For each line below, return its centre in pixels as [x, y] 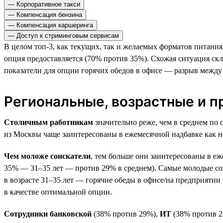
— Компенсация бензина [45, 14]
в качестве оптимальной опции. [58, 192]
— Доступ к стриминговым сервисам [63, 35]
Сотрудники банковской [48, 214]
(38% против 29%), [125, 214]
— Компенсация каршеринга [51, 25]
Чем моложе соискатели [47, 156]
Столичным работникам [49, 122]
